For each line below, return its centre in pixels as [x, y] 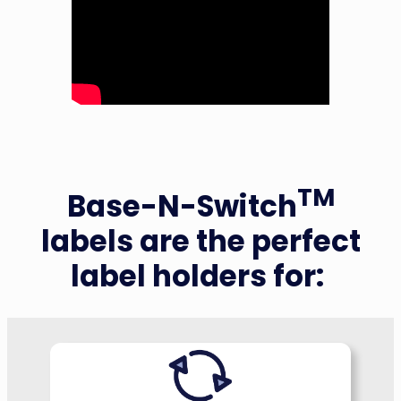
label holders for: [200, 276]
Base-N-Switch [182, 206]
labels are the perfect [200, 241]
